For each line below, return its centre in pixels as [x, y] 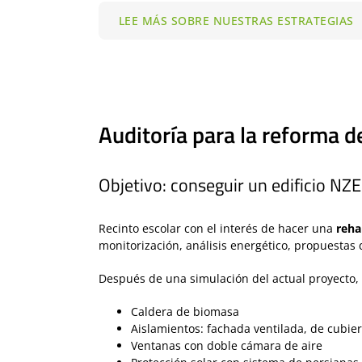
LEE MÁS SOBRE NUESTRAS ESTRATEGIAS [236, 20]
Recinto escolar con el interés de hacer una [217, 228]
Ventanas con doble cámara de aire [226, 345]
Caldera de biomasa [185, 311]
